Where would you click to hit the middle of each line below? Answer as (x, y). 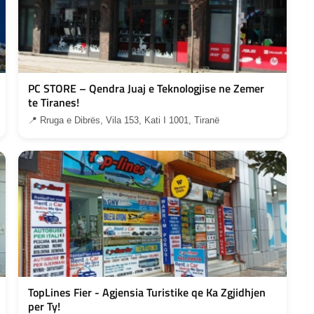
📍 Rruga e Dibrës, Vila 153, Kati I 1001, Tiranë (124, 120)
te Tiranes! (54, 102)
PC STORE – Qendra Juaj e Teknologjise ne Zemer (146, 88)
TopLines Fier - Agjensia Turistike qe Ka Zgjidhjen (147, 292)
